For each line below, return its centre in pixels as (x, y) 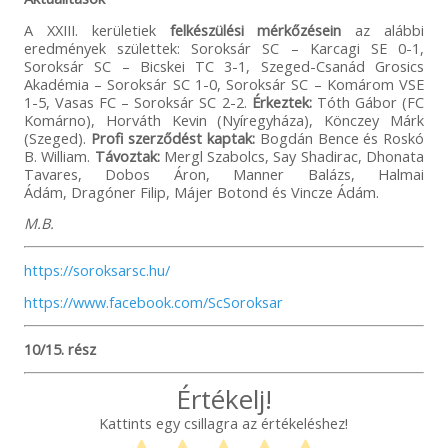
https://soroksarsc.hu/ (96, 269)
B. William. (59, 155)
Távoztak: (127, 155)
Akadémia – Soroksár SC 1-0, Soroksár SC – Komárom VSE (224, 83)
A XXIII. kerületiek (96, 29)
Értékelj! (223, 398)
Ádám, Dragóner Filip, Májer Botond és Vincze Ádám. (201, 191)
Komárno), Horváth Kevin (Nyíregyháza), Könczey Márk (224, 119)
